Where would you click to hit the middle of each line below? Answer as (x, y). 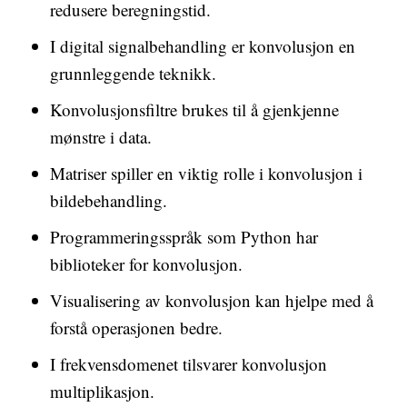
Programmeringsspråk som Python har (184, 237)
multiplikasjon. (102, 391)
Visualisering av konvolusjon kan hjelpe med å (212, 300)
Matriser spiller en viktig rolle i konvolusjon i (206, 173)
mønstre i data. (101, 137)
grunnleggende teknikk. (133, 73)
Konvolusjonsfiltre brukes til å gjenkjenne (194, 109)
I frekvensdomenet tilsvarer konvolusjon (189, 364)
